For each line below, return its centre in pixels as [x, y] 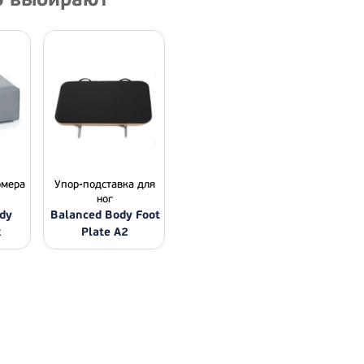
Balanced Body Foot [105, 215]
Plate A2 [105, 232]
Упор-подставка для [105, 184]
